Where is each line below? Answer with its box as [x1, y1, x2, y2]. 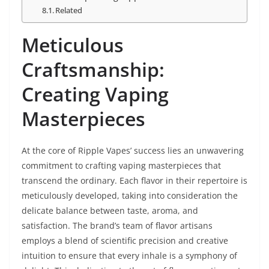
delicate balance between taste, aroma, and [22, 205, 198, 217]
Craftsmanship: [22, 56, 165, 83]
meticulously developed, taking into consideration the [22, 190, 238, 202]
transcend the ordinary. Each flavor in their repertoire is [22, 175, 247, 187]
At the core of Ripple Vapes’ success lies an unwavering [22, 145, 244, 157]
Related [55, 5, 83, 16]
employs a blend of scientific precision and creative [22, 235, 228, 247]
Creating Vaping [22, 81, 169, 107]
